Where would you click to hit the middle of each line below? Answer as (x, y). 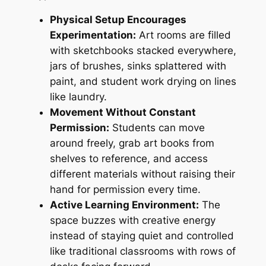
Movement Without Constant (123, 113)
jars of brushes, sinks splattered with (138, 66)
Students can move (157, 128)
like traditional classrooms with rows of (142, 251)
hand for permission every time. (125, 190)
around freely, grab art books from (132, 143)
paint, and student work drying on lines (143, 82)
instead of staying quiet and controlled (142, 236)
